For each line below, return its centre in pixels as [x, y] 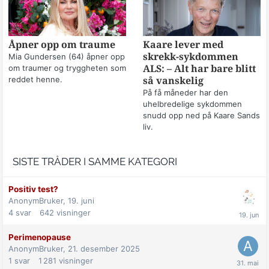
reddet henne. [35, 79]
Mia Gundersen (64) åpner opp [67, 56]
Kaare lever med [183, 44]
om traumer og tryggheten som [67, 68]
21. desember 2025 [104, 248]
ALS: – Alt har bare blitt [199, 68]
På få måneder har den [185, 92]
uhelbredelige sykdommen [192, 104]
